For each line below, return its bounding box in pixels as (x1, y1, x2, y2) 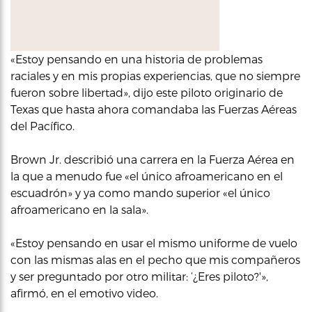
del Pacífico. (10, 119, 75, 132)
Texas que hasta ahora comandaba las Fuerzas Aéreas (10, 102, 297, 116)
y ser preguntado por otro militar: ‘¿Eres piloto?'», (10, 270, 268, 283)
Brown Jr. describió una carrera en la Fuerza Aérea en (10, 153, 295, 166)
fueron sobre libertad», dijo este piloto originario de (10, 86, 283, 99)
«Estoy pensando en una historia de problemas (10, 52, 263, 65)
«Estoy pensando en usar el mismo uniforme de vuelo (10, 236, 297, 249)
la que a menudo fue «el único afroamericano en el (10, 169, 283, 182)
